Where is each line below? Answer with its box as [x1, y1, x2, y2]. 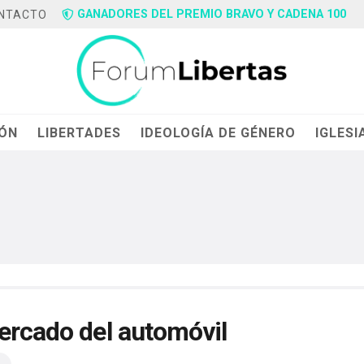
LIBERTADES [37, 124, 122, 141]
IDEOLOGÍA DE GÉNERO [141, 124, 297, 141]
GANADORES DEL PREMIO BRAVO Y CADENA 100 [77, 7, 347, 21]
